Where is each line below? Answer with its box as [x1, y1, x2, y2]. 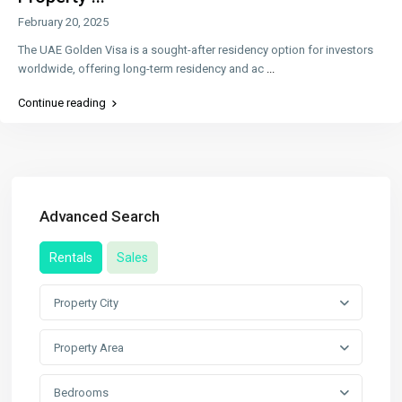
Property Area [54, 340, 125, 354]
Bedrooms [54, 385, 109, 399]
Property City [54, 295, 119, 310]
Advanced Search [39, 206, 161, 225]
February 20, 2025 [18, 14, 109, 29]
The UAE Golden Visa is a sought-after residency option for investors [18, 42, 374, 57]
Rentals [49, 249, 93, 265]
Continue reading [18, 95, 107, 109]
